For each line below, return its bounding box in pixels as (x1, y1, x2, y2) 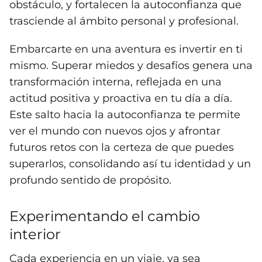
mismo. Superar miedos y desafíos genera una (9, 59, 253, 73)
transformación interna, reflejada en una (9, 75, 222, 89)
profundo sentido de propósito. (9, 174, 171, 187)
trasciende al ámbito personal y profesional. (9, 15, 239, 28)
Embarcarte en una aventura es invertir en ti (9, 43, 243, 56)
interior (9, 226, 61, 243)
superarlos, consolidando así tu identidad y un (9, 157, 251, 171)
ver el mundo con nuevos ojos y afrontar (9, 125, 220, 138)
